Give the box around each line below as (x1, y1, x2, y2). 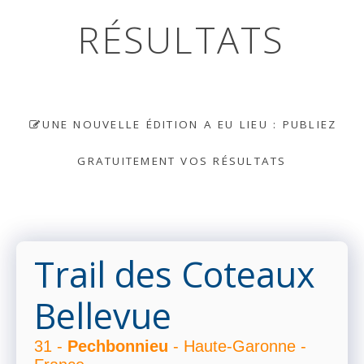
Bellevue (34, 292, 171, 340)
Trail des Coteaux (34, 250, 315, 299)
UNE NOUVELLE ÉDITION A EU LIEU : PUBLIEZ (42, 116, 337, 132)
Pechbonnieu (67, 337, 168, 356)
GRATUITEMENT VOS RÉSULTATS (77, 153, 287, 168)
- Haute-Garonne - (168, 337, 306, 356)
